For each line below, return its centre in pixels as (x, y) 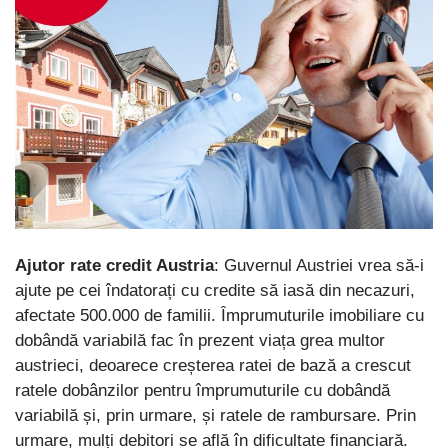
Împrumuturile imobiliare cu (322, 316)
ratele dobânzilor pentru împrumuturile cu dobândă (202, 391)
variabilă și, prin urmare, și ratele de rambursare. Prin (215, 416)
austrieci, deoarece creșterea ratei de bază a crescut (213, 366)
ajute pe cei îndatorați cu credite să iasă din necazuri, (215, 291)
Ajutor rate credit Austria (114, 266)
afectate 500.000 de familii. (115, 316)
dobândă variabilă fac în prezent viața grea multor (200, 341)
